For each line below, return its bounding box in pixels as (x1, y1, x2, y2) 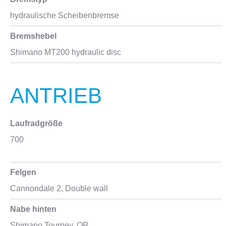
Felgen (10, 168, 36, 177)
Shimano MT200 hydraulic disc (10, 48, 121, 56)
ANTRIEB (10, 84, 102, 107)
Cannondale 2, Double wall (10, 184, 108, 193)
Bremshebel (10, 32, 56, 40)
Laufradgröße (10, 119, 63, 128)
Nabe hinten (10, 205, 56, 213)
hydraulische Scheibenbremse (10, 11, 119, 20)
